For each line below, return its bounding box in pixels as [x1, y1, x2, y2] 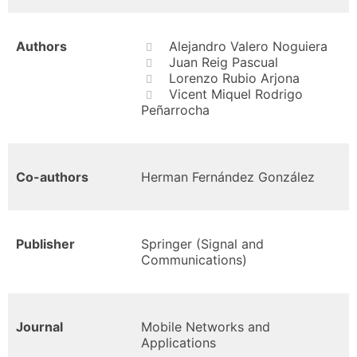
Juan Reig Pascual [168, 54, 278, 70]
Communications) [141, 252, 247, 268]
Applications [141, 335, 216, 351]
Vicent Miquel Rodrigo [168, 86, 303, 102]
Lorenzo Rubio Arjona [168, 70, 300, 86]
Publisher [16, 236, 75, 252]
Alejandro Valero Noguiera [168, 38, 328, 54]
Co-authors [16, 169, 88, 185]
